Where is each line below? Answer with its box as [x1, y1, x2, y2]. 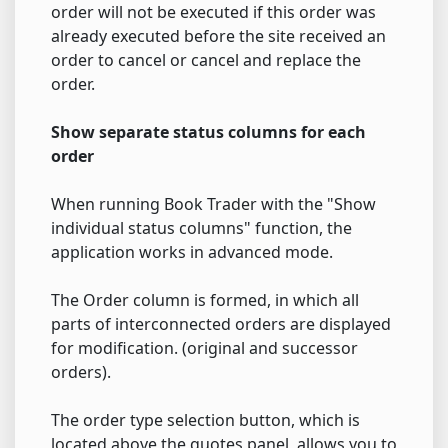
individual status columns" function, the [51, 217, 352, 240]
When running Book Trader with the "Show [51, 193, 376, 216]
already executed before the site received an [51, 25, 386, 48]
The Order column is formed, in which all [51, 289, 359, 312]
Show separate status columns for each [51, 121, 366, 144]
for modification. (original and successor [51, 337, 358, 360]
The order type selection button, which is [51, 409, 360, 432]
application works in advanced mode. [51, 241, 333, 264]
